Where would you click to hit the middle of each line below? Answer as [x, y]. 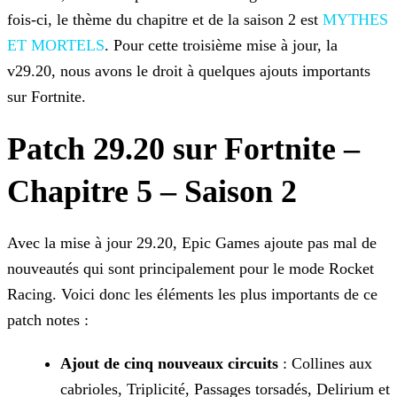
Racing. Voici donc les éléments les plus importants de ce [192, 295]
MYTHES [355, 20]
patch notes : [48, 320]
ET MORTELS [56, 46]
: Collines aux [325, 364]
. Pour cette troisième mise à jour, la [221, 46]
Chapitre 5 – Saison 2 [152, 192]
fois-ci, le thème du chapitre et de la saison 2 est [165, 20]
